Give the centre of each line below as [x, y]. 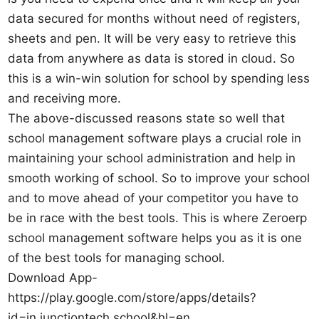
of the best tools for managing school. [117, 257]
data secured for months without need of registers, [155, 18]
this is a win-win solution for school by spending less [159, 78]
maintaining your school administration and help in [152, 158]
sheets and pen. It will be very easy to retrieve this [152, 38]
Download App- [53, 277]
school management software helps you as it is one [155, 237]
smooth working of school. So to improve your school [159, 178]
